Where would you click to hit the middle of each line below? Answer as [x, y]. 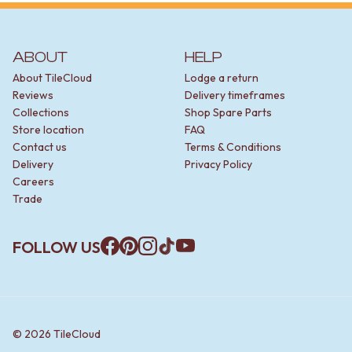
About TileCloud [52, 78]
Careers [33, 181]
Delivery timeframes [235, 95]
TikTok [174, 263]
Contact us [40, 147]
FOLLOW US [57, 247]
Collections [41, 112]
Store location [48, 130]
